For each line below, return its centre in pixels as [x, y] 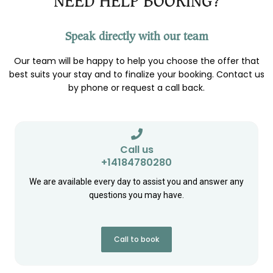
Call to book [136, 239]
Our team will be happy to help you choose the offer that [136, 61]
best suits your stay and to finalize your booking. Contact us [136, 74]
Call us [136, 149]
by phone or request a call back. [136, 87]
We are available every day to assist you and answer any [136, 181]
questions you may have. [136, 195]
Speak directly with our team [136, 36]
